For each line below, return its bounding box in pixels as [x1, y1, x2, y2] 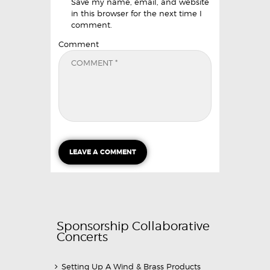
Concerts [57, 229, 108, 245]
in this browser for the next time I [71, 8, 202, 18]
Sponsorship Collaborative [57, 218, 210, 234]
